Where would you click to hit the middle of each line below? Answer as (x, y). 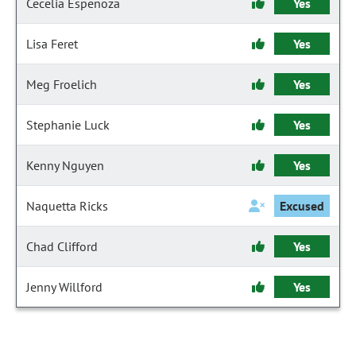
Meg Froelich (62, 84)
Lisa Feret (52, 44)
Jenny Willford (64, 287)
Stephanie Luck (68, 125)
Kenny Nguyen (65, 165)
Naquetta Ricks (67, 206)
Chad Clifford (62, 246)
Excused (302, 206)
